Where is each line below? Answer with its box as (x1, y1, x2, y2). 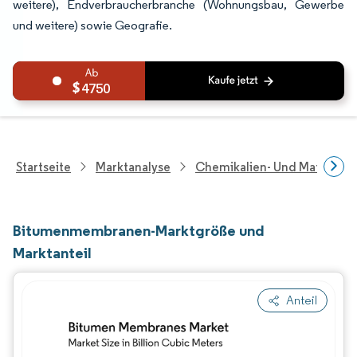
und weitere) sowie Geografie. (13, 18, 172, 33)
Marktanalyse (96, 159, 171, 175)
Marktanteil (13, 243, 92, 262)
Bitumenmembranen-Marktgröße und (13, 221, 265, 240)
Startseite (16, 159, 71, 175)
